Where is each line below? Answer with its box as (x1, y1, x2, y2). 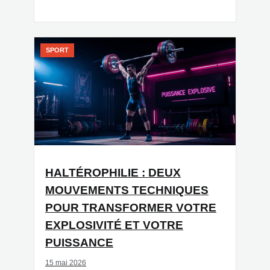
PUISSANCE (45, 236, 113, 250)
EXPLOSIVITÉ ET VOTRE (45, 219, 183, 232)
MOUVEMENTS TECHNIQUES (45, 184, 209, 197)
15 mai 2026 (45, 259, 86, 268)
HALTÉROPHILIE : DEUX (45, 166, 181, 180)
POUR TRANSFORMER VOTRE (45, 201, 216, 215)
